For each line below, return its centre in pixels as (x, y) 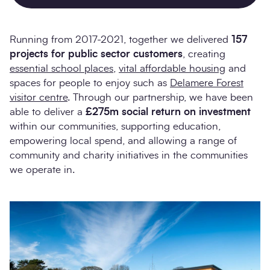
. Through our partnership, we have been (160, 97)
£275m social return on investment (168, 111)
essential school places (61, 68)
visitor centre (39, 97)
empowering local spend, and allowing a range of (123, 140)
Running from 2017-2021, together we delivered (121, 39)
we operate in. (42, 169)
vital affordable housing (172, 68)
